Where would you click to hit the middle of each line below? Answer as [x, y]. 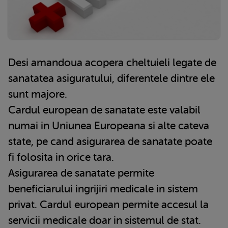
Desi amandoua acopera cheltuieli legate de [112, 63]
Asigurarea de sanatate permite [81, 173]
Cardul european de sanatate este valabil [104, 110]
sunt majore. [38, 94]
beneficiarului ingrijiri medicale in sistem [103, 189]
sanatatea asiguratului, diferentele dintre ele [111, 79]
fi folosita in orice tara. [61, 158]
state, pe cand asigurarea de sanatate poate [110, 142]
